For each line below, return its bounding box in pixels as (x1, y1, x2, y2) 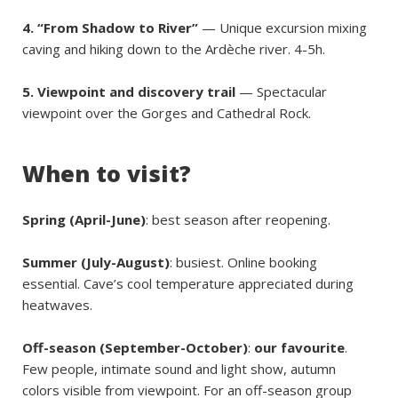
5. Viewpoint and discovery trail (22, 83, 235, 100)
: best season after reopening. (146, 211, 330, 228)
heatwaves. (22, 296, 92, 314)
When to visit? (22, 158, 191, 188)
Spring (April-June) (22, 211, 146, 228)
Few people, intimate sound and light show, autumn (22, 360, 336, 378)
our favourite (254, 338, 345, 356)
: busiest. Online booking (170, 253, 317, 271)
